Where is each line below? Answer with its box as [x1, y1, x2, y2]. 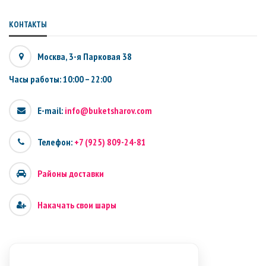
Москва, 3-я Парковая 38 [37, 50, 132, 62]
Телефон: [37, 135, 74, 148]
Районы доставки [37, 167, 104, 179]
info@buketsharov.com [65, 104, 152, 116]
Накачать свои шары [37, 198, 116, 211]
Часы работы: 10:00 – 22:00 [9, 72, 112, 85]
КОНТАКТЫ [9, 18, 47, 30]
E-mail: [37, 104, 65, 116]
